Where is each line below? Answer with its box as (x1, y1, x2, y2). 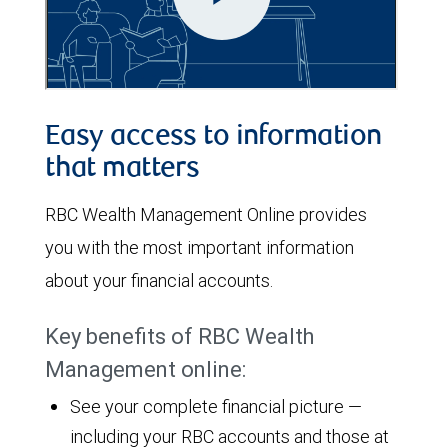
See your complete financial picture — (70, 394, 362, 418)
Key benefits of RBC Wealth (45, 322, 314, 350)
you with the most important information (45, 235, 354, 259)
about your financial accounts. (45, 268, 273, 292)
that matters (45, 155, 200, 184)
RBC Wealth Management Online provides (45, 202, 367, 226)
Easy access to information (45, 123, 382, 152)
